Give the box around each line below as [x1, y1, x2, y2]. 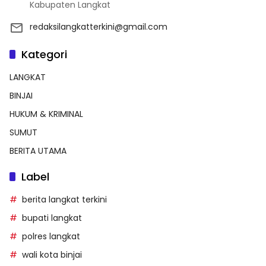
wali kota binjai [22, 249, 82, 261]
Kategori [21, 47, 67, 62]
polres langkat [22, 230, 80, 243]
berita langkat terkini [22, 194, 107, 206]
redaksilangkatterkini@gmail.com [30, 21, 167, 33]
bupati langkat [22, 212, 82, 224]
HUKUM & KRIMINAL [9, 108, 83, 121]
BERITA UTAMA [9, 145, 66, 157]
